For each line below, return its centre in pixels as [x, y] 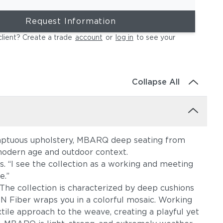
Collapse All [156, 82]
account [89, 37]
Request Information [71, 21]
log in [124, 37]
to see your [155, 37]
